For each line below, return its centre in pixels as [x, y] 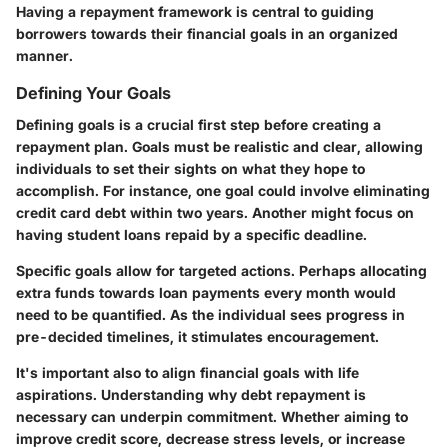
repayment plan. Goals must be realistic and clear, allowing [219, 147]
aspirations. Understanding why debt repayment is [191, 395]
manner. [44, 55]
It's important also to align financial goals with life [187, 373]
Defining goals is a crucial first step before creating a [198, 125]
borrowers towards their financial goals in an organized [207, 33]
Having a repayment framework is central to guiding [195, 11]
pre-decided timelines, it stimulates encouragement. [197, 337]
